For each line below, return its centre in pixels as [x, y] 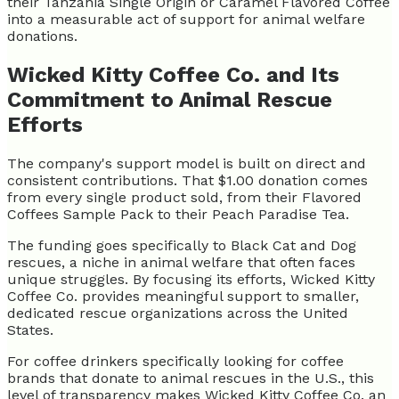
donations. [42, 37]
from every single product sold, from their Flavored [184, 198]
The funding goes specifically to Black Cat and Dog [182, 246]
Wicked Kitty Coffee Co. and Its [173, 75]
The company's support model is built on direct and [187, 164]
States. [30, 330]
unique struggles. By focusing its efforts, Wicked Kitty [191, 280]
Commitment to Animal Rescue [170, 100]
